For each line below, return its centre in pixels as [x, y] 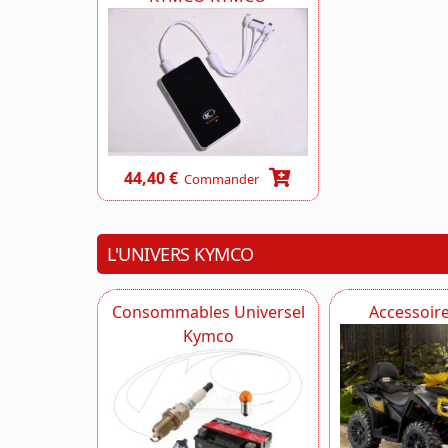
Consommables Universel [208, 312]
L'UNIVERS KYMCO [180, 254]
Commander [222, 178]
